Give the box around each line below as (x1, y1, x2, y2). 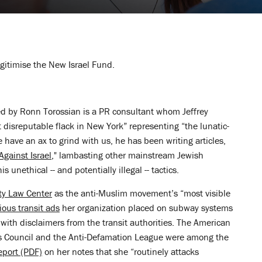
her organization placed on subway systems (60, 202, 233, 213)
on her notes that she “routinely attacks (42, 246, 199, 257)
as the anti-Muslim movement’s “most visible (52, 187, 230, 199)
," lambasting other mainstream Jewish (51, 149, 204, 161)
